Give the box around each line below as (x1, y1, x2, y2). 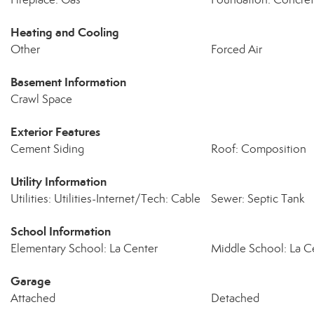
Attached (11, 291, 55, 306)
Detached (210, 291, 259, 306)
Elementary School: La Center (11, 241, 158, 256)
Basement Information (11, 74, 126, 90)
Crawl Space (11, 92, 72, 107)
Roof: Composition (210, 142, 306, 156)
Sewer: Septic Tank (210, 191, 304, 206)
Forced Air (210, 42, 262, 57)
